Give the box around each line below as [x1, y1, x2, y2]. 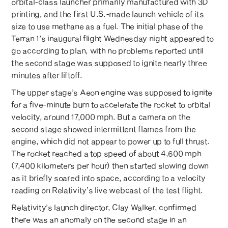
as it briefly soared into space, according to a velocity [11, 173, 206, 183]
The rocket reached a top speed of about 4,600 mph [11, 149, 202, 158]
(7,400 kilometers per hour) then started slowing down [11, 161, 209, 170]
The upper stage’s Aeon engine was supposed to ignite [11, 88, 212, 97]
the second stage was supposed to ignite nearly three [11, 58, 207, 68]
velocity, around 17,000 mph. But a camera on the [11, 112, 190, 122]
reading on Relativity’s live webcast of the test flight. [11, 185, 204, 195]
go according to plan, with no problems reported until [11, 46, 204, 55]
